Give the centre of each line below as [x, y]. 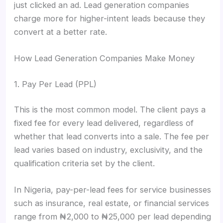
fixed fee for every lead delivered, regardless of [104, 123]
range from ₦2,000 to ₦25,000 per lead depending [113, 217]
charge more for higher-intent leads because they [110, 18]
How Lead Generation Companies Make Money [105, 58]
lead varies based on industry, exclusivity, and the [109, 150]
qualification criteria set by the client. [85, 164]
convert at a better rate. [61, 32]
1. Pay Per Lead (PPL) [56, 84]
